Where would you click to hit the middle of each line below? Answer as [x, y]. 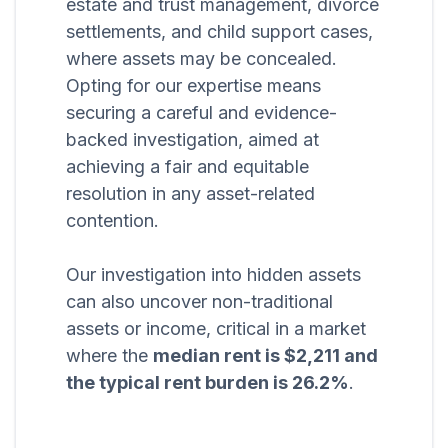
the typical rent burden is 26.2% [207, 383]
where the [109, 356]
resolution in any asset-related [190, 194]
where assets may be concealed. [201, 59]
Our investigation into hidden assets [213, 275]
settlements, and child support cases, [219, 32]
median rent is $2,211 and [265, 356]
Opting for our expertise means [193, 86]
